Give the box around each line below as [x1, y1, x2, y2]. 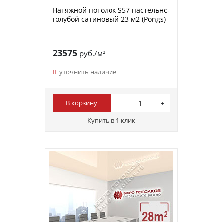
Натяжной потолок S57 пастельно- [52, 5, 170, 15]
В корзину [66, 98, 98, 108]
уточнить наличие [59, 67, 116, 76]
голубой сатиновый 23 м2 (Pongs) [52, 14, 166, 24]
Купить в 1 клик [87, 115, 135, 125]
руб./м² [77, 48, 105, 58]
